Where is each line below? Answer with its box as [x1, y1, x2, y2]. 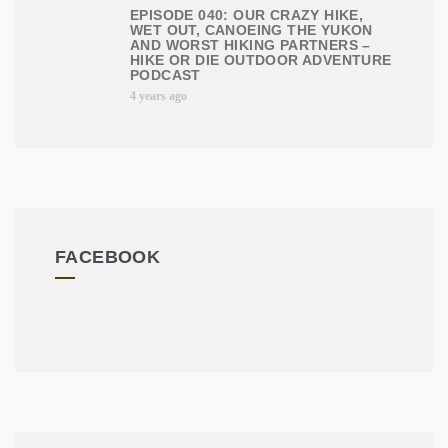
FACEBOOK [55, 247, 161, 268]
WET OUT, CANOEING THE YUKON [130, 22, 373, 39]
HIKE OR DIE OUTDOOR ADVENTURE [130, 52, 392, 69]
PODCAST [130, 67, 201, 84]
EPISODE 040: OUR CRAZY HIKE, [130, 7, 364, 24]
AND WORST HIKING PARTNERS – [130, 37, 371, 54]
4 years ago [130, 89, 187, 104]
